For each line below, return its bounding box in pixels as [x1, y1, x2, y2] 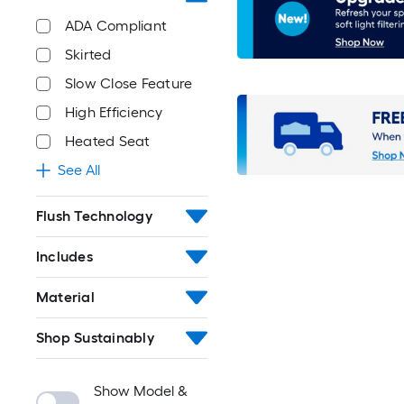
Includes [36, 248, 93, 265]
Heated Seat [65, 133, 151, 150]
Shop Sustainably [36, 329, 154, 346]
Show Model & [94, 382, 188, 399]
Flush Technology [36, 207, 152, 225]
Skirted [65, 46, 112, 63]
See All [58, 161, 100, 179]
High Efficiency [65, 104, 163, 121]
